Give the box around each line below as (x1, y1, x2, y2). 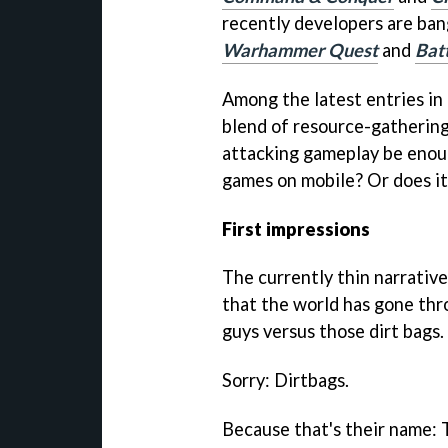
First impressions (222, 217, 370, 240)
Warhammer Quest (222, 38, 378, 61)
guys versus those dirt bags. (222, 320, 444, 343)
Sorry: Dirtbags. (222, 369, 349, 392)
